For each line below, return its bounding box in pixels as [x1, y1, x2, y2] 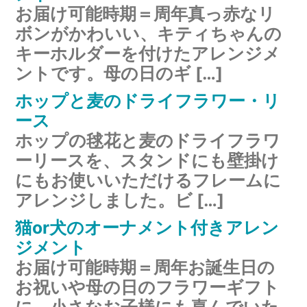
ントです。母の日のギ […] [15, 63, 223, 84]
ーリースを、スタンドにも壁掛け [15, 150, 279, 171]
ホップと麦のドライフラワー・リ [15, 90, 280, 112]
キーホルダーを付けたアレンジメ [15, 43, 280, 64]
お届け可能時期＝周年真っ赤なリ [15, 3, 275, 25]
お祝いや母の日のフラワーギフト [15, 277, 280, 298]
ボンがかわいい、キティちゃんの [15, 23, 282, 45]
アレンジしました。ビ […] [15, 190, 224, 211]
